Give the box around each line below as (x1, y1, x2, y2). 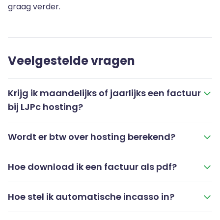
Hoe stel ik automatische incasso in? (8, 191, 174, 203)
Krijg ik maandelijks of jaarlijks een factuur (8, 87, 201, 99)
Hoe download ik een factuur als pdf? (8, 161, 177, 173)
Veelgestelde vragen (8, 53, 135, 69)
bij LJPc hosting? (8, 101, 83, 113)
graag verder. (8, 1, 60, 12)
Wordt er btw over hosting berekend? (8, 131, 175, 143)
